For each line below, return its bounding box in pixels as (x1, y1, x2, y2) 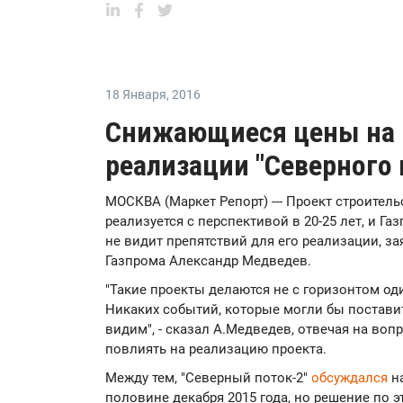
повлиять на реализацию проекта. (105, 341, 327, 357)
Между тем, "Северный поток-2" (105, 370, 311, 386)
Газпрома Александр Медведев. (105, 253, 311, 269)
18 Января (105, 87, 166, 102)
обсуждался (311, 370, 388, 386)
